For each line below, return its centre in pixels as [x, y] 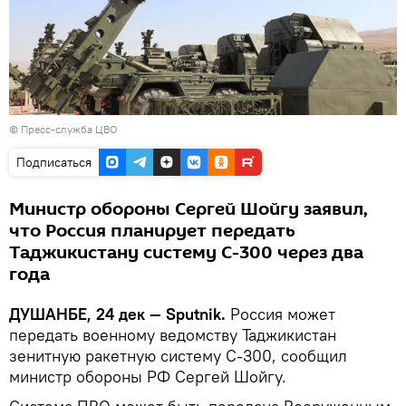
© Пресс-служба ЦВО [63, 130]
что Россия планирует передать [152, 232]
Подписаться [54, 163]
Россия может [280, 314]
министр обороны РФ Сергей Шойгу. [148, 377]
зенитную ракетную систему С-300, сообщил [178, 356]
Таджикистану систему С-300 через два [186, 253]
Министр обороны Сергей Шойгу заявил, [188, 210]
